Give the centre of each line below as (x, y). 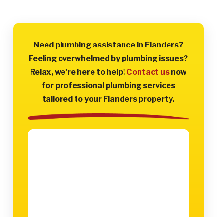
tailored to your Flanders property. (108, 99)
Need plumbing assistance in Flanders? (108, 44)
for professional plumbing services (108, 85)
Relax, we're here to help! (78, 71)
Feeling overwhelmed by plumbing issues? (108, 58)
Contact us (148, 71)
